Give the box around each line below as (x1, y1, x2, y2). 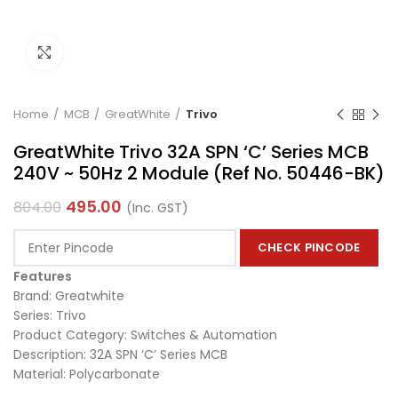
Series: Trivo (13, 306, 86, 324)
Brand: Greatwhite (13, 287, 124, 305)
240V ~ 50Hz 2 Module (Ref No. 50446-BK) (13, 161, 385, 186)
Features (13, 267, 72, 285)
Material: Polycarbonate (13, 365, 160, 383)
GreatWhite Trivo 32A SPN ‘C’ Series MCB (13, 139, 369, 164)
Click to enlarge (62, 44, 161, 60)
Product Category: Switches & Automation (13, 326, 277, 344)
